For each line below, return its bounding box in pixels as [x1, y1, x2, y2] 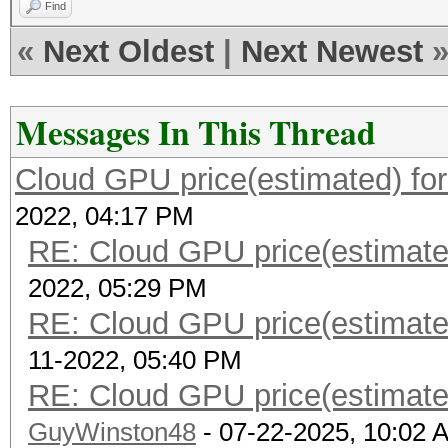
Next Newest [241, 34, 423, 69]
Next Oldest [43, 34, 214, 69]
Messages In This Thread [16, 108, 376, 156]
